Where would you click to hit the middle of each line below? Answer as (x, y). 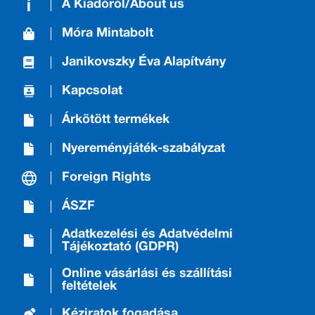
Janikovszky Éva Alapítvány (144, 63)
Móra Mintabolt (108, 34)
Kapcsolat (92, 91)
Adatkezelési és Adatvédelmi (148, 234)
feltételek (90, 286)
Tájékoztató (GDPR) (121, 247)
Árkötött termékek (116, 120)
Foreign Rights (107, 178)
